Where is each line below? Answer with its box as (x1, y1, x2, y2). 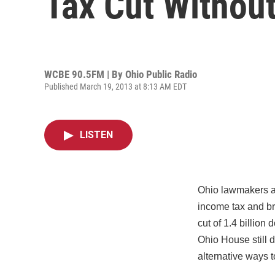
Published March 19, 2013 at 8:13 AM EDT (44, 81, 187, 91)
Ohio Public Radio (125, 68, 197, 80)
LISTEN (80, 129, 113, 141)
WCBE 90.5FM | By (44, 68, 125, 80)
